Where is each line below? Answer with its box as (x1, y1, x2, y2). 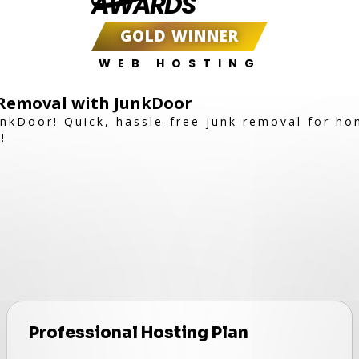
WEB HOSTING (98, 55, 261, 71)
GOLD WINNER (120, 26, 239, 46)
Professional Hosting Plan (29, 323, 249, 343)
